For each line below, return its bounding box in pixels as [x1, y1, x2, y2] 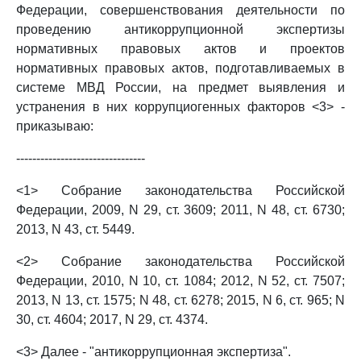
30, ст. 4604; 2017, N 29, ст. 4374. [16, 313, 208, 326]
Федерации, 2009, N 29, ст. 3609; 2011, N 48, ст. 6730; [16, 203, 345, 217]
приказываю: [16, 119, 93, 133]
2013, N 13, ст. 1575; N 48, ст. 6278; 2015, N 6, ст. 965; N [16, 293, 345, 307]
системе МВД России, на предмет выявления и [16, 81, 345, 94]
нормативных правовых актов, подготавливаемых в [16, 61, 345, 75]
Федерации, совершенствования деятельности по [16, 3, 345, 17]
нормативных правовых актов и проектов [16, 42, 345, 56]
